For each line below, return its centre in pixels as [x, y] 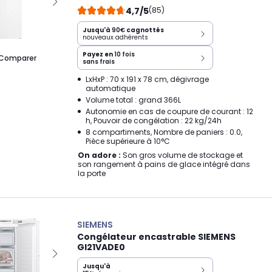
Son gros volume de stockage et [182, 155]
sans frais [99, 62]
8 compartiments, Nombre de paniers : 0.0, [164, 132]
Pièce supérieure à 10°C [128, 141]
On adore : [99, 155]
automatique [110, 88]
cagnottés [144, 30]
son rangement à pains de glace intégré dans [164, 164]
